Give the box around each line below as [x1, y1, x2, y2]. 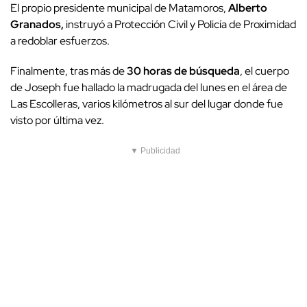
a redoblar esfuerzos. [10, 34, 110, 49]
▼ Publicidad [130, 146, 180, 156]
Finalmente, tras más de [10, 64, 127, 79]
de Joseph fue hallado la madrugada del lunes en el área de [10, 80, 287, 95]
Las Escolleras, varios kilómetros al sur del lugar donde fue [10, 97, 283, 112]
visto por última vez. [10, 113, 104, 128]
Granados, [10, 17, 64, 32]
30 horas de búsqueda [127, 64, 240, 79]
